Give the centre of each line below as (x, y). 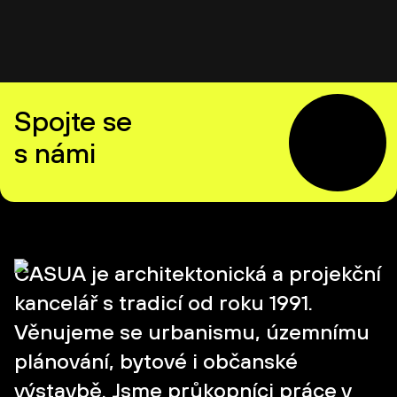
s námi (55, 153)
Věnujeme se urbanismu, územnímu (192, 332)
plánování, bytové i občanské (156, 361)
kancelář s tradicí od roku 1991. (163, 303)
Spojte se (73, 121)
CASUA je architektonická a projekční (198, 273)
